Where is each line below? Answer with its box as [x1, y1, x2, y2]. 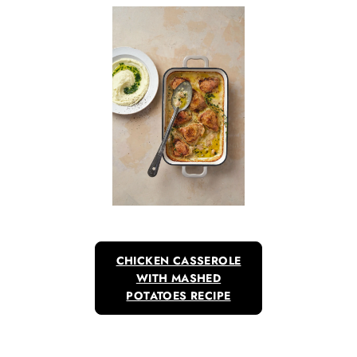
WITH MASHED [135, 270, 222, 286]
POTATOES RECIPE [126, 288, 231, 304]
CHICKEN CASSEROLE [116, 253, 241, 269]
